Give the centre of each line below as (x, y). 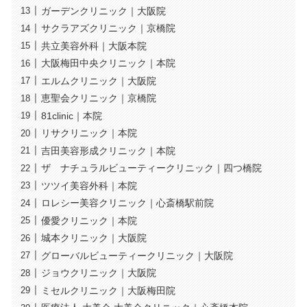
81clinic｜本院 (71, 115)
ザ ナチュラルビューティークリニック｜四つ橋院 (151, 168)
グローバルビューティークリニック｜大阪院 (137, 255)
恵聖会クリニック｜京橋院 (98, 98)
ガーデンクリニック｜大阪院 (103, 11)
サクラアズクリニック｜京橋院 (108, 28)
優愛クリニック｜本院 (89, 220)
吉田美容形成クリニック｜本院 (108, 150)
